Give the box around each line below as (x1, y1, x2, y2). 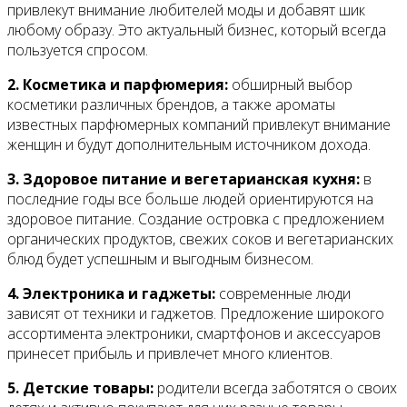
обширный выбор (228, 74, 352, 95)
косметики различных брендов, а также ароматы (7, 94, 335, 115)
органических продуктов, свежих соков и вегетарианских (7, 229, 393, 250)
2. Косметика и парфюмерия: (7, 74, 228, 95)
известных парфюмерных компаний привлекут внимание (7, 114, 391, 135)
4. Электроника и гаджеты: (7, 283, 215, 304)
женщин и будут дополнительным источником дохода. (7, 134, 371, 155)
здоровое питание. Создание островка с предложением (7, 209, 384, 230)
